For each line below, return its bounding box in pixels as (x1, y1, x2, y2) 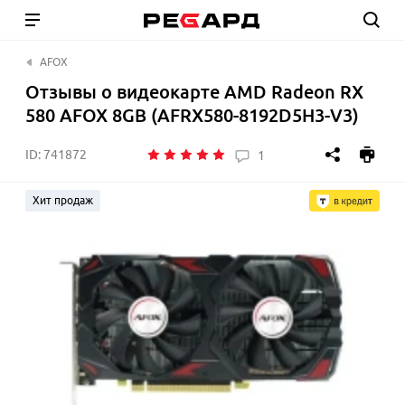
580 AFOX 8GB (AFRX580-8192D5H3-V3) (25, 105, 359, 126)
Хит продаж (33, 194, 93, 206)
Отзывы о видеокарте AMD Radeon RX (25, 81, 363, 102)
